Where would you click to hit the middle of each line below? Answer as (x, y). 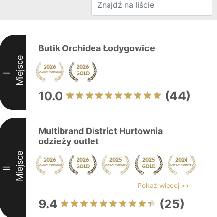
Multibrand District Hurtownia (101, 131)
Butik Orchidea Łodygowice (97, 48)
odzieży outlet (69, 141)
